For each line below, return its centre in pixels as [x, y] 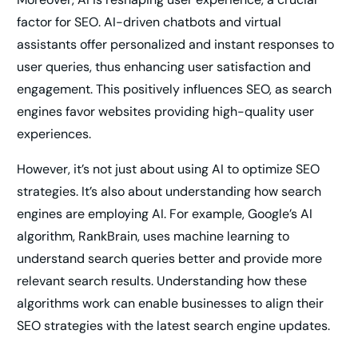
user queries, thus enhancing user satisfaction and [164, 67]
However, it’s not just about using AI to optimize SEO [169, 169]
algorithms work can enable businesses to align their [171, 304]
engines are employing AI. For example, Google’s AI [165, 214]
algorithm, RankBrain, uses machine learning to [153, 237]
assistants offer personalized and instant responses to [176, 45]
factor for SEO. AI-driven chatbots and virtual [149, 22]
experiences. [54, 134]
